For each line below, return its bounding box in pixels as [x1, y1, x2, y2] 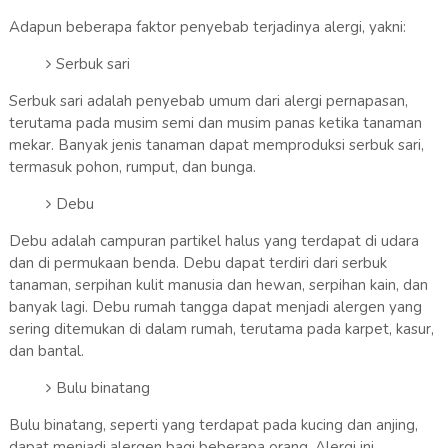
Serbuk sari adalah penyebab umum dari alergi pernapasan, [8, 90, 408, 111]
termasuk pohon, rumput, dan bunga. [8, 156, 256, 177]
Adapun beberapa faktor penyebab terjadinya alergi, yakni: [8, 16, 406, 37]
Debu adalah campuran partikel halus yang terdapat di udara [8, 230, 419, 251]
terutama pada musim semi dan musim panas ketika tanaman [8, 112, 422, 133]
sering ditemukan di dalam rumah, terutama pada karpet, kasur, [8, 318, 434, 339]
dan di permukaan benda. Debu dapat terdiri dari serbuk [8, 252, 387, 273]
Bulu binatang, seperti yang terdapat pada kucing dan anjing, [8, 414, 418, 435]
